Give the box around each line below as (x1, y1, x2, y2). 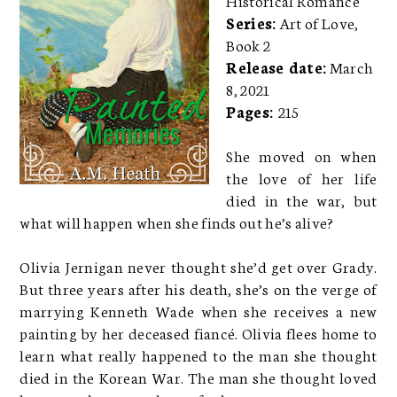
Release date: (226, 55, 327, 77)
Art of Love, (276, 11, 359, 33)
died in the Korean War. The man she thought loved (19, 365, 378, 387)
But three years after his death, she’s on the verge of (19, 276, 378, 299)
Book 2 (226, 33, 271, 55)
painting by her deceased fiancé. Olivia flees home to (19, 321, 378, 343)
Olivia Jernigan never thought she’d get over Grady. (19, 254, 378, 276)
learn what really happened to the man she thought (19, 343, 378, 365)
